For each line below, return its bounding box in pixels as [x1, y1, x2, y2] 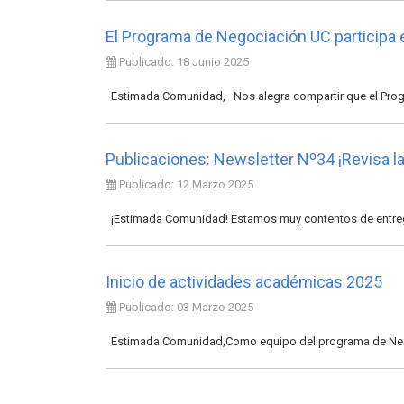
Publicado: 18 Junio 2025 [119, 55, 249, 69]
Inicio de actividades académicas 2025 [106, 272, 382, 291]
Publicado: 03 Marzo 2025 [119, 300, 253, 314]
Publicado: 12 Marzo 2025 [119, 178, 253, 191]
